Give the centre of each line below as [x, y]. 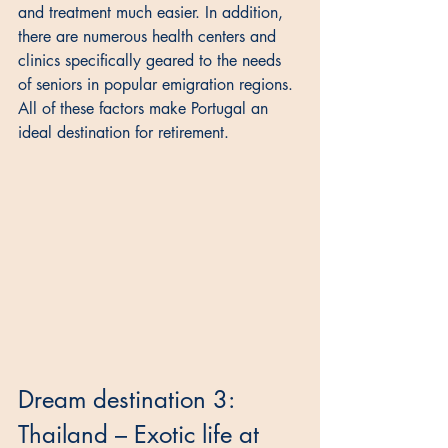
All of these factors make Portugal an [145, 108]
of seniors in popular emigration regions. [158, 84]
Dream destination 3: [129, 399]
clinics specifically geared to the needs [152, 60]
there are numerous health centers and [149, 36]
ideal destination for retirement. [123, 132]
